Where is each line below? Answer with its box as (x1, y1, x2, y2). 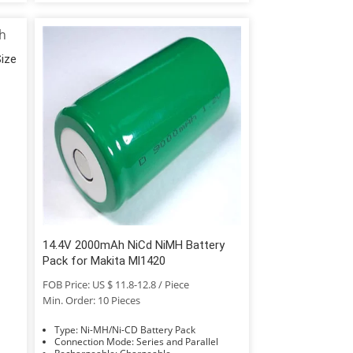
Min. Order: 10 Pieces (42, 292, 140, 307)
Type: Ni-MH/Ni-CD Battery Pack (80, 322, 195, 336)
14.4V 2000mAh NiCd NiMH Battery (42, 237, 225, 252)
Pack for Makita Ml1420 (42, 253, 165, 268)
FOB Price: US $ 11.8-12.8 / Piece (42, 277, 189, 292)
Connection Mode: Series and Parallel (136, 334, 218, 348)
